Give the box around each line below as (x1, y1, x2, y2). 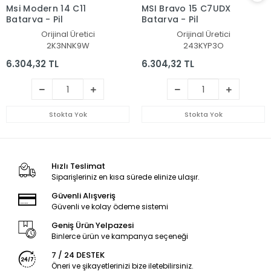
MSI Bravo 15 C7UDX (142, 2, 231, 15)
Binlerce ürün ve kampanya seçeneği (51, 231, 188, 242)
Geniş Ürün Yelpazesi (51, 220, 134, 232)
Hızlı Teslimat (51, 160, 105, 172)
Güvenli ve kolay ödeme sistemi (51, 201, 168, 212)
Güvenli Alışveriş (51, 190, 116, 202)
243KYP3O (183, 40, 224, 52)
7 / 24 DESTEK (51, 249, 105, 261)
